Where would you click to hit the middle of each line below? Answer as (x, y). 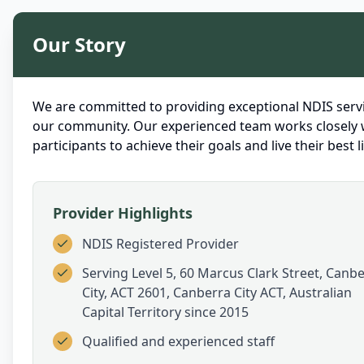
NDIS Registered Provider (160, 244)
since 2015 (217, 312)
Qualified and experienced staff (178, 341)
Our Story (79, 44)
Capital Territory (132, 312)
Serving (107, 273)
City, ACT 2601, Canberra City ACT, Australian (217, 292)
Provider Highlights (123, 213)
